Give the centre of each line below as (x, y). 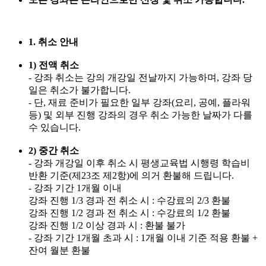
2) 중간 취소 (54, 151)
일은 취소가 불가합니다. (80, 90)
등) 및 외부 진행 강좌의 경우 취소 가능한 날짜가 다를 (140, 115)
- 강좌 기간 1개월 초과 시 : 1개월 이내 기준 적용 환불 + (143, 238)
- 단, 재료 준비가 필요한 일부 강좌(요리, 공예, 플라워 (140, 103)
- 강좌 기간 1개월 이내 (75, 188)
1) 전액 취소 (54, 65)
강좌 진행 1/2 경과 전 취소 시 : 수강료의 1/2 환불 (129, 213)
